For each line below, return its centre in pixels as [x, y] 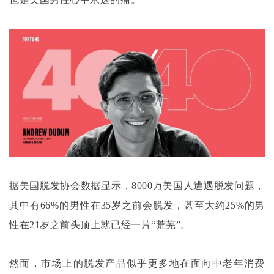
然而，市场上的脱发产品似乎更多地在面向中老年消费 [137, 263]
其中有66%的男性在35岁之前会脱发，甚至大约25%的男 [137, 205]
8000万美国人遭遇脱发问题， [198, 185]
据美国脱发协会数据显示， [71, 185]
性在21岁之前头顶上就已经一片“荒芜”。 [100, 224]
